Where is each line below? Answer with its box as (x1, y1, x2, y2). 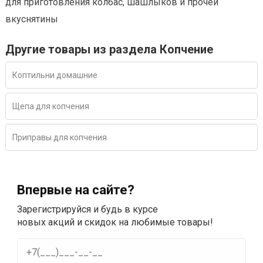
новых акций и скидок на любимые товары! (17, 217, 213, 228)
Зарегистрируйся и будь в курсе (17, 204, 158, 215)
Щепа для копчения (12, 102, 89, 112)
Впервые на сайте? (17, 183, 134, 198)
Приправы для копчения (12, 133, 107, 143)
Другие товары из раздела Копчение (5, 42, 213, 57)
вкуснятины (5, 14, 58, 25)
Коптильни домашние (12, 70, 97, 80)
